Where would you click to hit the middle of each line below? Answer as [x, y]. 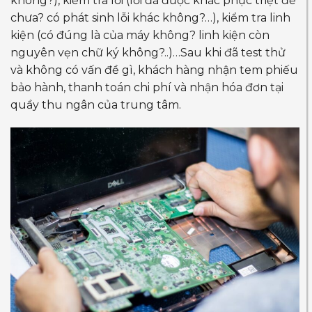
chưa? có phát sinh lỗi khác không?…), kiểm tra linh [150, 17]
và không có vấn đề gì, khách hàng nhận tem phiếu [154, 70]
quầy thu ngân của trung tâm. [96, 104]
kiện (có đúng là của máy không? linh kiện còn [140, 35]
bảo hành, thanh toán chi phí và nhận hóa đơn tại [147, 87]
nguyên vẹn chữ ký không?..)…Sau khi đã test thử [148, 52]
